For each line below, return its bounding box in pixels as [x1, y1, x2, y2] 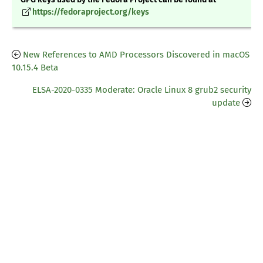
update [212, 97, 240, 109]
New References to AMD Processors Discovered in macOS [23, 49, 249, 60]
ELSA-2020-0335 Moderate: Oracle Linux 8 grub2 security [32, 85, 251, 96]
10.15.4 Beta [12, 62, 58, 73]
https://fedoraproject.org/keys [32, 7, 149, 18]
